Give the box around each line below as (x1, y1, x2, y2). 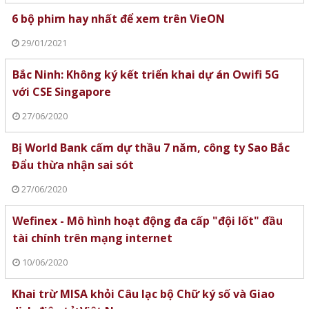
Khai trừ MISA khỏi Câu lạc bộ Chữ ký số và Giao (11, 286, 275, 301)
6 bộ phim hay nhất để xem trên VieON (11, 10, 225, 26)
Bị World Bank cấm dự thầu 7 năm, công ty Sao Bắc (11, 139, 290, 155)
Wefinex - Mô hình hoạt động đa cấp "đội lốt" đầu (12, 212, 283, 228)
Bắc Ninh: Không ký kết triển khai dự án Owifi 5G (12, 66, 279, 82)
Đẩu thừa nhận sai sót (11, 157, 134, 172)
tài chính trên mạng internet (12, 230, 172, 246)
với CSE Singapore (12, 83, 111, 99)
